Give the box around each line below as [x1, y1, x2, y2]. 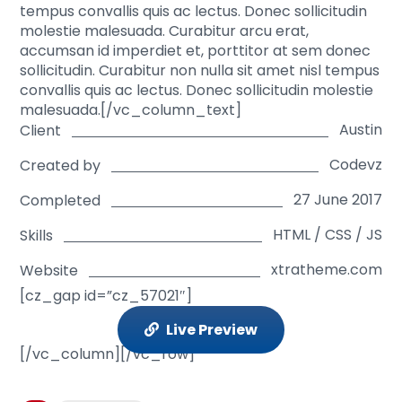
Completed [20, 189, 101, 211]
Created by [20, 154, 101, 176]
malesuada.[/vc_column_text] [20, 100, 242, 120]
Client [20, 119, 62, 141]
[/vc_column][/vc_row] [20, 343, 196, 364]
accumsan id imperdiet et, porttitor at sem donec [20, 40, 371, 61]
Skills [20, 224, 54, 246]
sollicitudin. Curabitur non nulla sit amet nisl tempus [20, 60, 380, 81]
